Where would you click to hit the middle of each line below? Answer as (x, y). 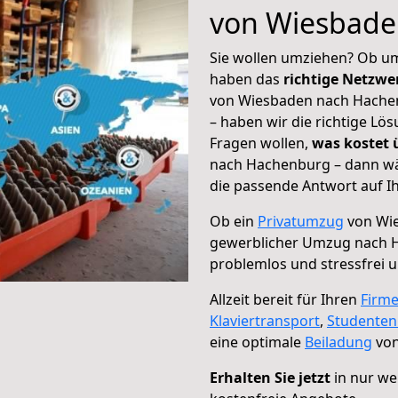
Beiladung (338, 342)
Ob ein (234, 221)
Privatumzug (301, 221)
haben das (247, 79)
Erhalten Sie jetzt (270, 378)
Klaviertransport (265, 321)
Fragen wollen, (261, 143)
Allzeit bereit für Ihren (285, 299)
